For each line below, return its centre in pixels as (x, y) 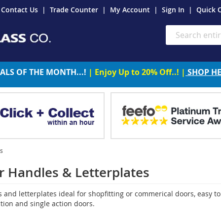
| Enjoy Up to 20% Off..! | (137, 72)
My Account (130, 10)
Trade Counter (74, 10)
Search (176, 40)
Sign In (173, 10)
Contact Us (19, 10)
